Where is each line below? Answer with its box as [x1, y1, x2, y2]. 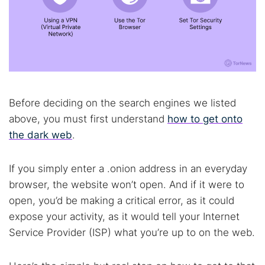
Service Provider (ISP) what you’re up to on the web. [9, 227, 255, 238]
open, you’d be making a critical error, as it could [9, 195, 234, 206]
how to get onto [167, 113, 243, 125]
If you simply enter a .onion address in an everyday [9, 163, 247, 174]
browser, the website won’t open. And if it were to [9, 179, 244, 190]
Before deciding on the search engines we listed [9, 97, 236, 109]
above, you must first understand [9, 113, 167, 125]
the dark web [9, 129, 72, 141]
